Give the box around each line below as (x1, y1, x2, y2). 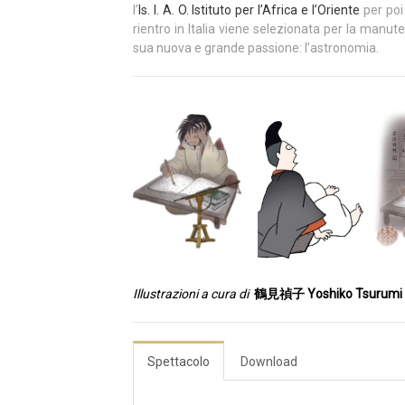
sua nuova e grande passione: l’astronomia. (133, 41, 379, 55)
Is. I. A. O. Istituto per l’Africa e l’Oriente (138, 3, 360, 17)
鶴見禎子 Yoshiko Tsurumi (251, 287, 402, 302)
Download (240, 354, 297, 370)
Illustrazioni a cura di (133, 287, 249, 302)
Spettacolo (147, 354, 210, 370)
